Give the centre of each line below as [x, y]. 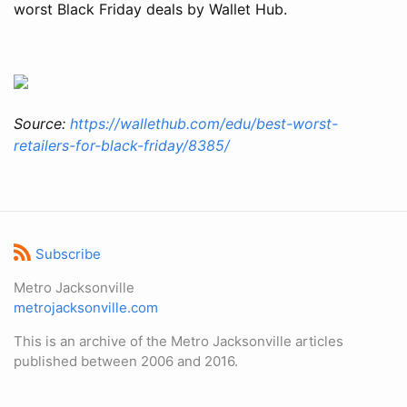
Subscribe [68, 254]
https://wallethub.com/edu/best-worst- [204, 123]
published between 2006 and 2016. [126, 361]
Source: [42, 123]
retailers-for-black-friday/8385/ [122, 145]
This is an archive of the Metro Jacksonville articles [179, 341]
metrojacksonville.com [86, 308]
